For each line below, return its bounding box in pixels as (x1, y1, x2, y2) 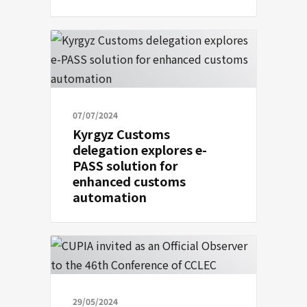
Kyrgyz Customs (73, 125, 170, 143)
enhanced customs (73, 172, 186, 190)
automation (73, 188, 147, 206)
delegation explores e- (73, 140, 207, 158)
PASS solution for (73, 156, 178, 174)
